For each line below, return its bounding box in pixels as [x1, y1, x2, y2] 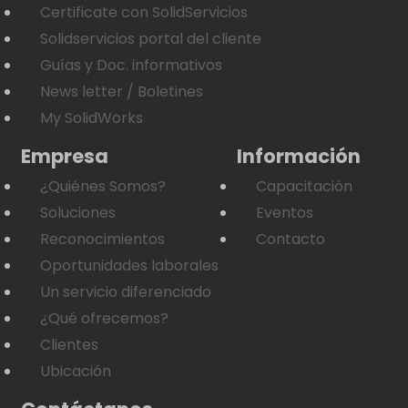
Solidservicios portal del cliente [40, 27, 261, 49]
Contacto [256, 228, 325, 250]
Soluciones [40, 201, 116, 223]
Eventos [256, 201, 313, 223]
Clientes [40, 333, 98, 355]
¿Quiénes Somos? [40, 175, 166, 197]
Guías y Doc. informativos [40, 54, 222, 76]
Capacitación [256, 175, 352, 197]
